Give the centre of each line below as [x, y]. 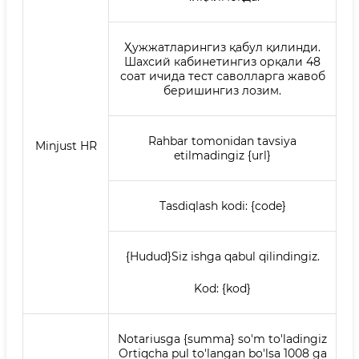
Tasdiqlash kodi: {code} [222, 206]
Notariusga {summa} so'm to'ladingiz [222, 339]
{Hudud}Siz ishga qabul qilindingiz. [222, 256]
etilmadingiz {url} [222, 155]
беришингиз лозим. [222, 91]
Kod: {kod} [222, 288]
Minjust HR [66, 146]
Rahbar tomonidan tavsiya [222, 141]
